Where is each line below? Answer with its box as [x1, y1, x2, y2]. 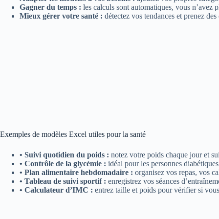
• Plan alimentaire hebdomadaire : [20, 168, 135, 176]
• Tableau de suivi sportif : [20, 177, 108, 185]
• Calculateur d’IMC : [20, 186, 95, 194]
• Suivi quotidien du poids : [20, 151, 111, 159]
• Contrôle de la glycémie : [20, 159, 108, 168]
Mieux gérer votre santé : [20, 12, 105, 20]
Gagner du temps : [20, 3, 81, 11]
